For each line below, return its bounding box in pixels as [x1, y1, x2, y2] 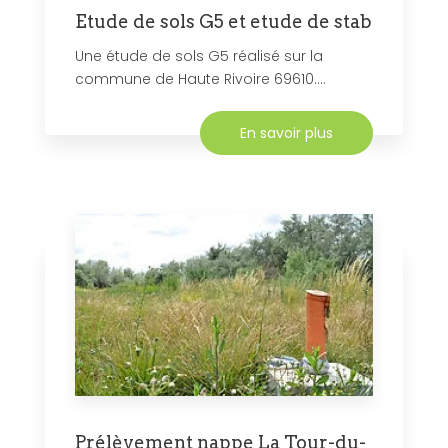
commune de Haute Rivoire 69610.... [75, 69, 326, 90]
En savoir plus [240, 123, 333, 144]
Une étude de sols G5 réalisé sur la [75, 46, 323, 67]
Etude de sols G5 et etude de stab [75, 11, 372, 33]
